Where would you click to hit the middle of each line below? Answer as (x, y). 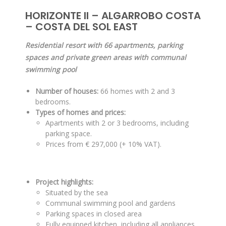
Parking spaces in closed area (94, 214)
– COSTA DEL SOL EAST (81, 27)
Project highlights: (64, 182)
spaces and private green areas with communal (106, 57)
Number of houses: (67, 91)
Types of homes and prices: (80, 112)
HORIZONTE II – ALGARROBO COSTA (113, 16)
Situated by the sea (77, 192)
